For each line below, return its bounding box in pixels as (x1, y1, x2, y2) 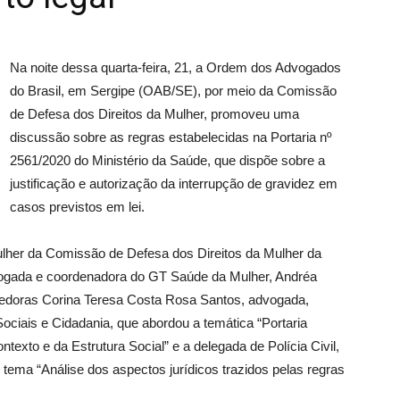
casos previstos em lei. (10, 199, 145, 214)
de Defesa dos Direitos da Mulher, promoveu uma (10, 106, 299, 121)
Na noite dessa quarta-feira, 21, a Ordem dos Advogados (10, 60, 341, 75)
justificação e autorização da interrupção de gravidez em (10, 176, 337, 191)
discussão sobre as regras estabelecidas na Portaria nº (10, 129, 331, 145)
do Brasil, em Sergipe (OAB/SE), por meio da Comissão (10, 83, 337, 98)
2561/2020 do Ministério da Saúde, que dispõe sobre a (10, 153, 325, 168)
